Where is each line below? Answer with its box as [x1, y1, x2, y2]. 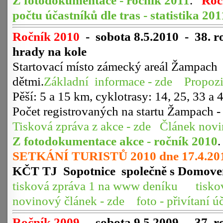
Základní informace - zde [44, 74, 172, 89]
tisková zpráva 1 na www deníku [12, 179, 178, 193]
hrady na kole [12, 44, 87, 59]
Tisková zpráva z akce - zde [12, 119, 151, 133]
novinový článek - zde [12, 194, 124, 208]
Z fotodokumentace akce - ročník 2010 [12, 134, 218, 148]
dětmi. [12, 74, 44, 89]
